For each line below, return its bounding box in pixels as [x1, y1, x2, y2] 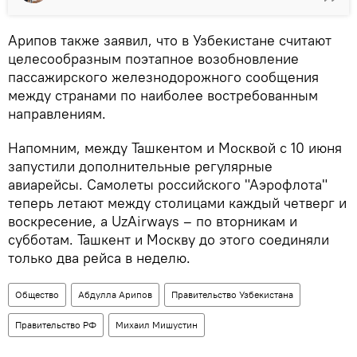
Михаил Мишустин [116, 318, 198, 331]
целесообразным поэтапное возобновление [8, 49, 299, 68]
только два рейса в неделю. [8, 248, 190, 267]
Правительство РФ [15, 318, 96, 331]
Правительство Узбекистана [171, 288, 293, 300]
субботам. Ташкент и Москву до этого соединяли [8, 229, 329, 249]
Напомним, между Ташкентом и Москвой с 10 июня [8, 138, 342, 157]
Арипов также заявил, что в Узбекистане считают [8, 30, 331, 49]
